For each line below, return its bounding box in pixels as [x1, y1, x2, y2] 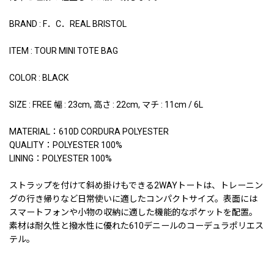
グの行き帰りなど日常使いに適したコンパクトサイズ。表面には [9, 193, 257, 204]
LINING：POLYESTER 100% [9, 153, 112, 163]
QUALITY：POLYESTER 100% [9, 139, 122, 150]
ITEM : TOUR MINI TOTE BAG [9, 45, 118, 56]
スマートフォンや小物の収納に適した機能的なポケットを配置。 [9, 207, 257, 217]
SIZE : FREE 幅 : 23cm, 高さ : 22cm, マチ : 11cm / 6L [9, 99, 203, 109]
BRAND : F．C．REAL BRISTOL [9, 18, 127, 29]
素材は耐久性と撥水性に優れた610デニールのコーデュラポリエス [9, 220, 264, 231]
